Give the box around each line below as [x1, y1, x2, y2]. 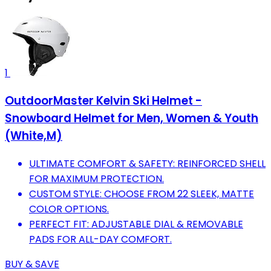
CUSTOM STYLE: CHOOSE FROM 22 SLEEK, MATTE [29, 186, 254, 201]
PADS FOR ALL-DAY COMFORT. [29, 232, 172, 246]
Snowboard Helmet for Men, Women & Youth [5, 110, 258, 127]
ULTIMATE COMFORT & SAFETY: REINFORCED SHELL [29, 156, 266, 171]
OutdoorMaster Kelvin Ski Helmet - [5, 93, 202, 109]
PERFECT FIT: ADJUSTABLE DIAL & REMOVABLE [29, 217, 243, 231]
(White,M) [5, 128, 62, 145]
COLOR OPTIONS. [29, 201, 109, 216]
